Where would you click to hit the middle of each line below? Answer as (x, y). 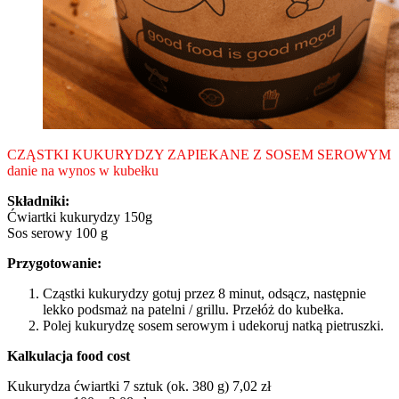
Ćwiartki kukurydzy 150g (80, 216)
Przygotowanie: (54, 263)
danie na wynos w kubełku (83, 170)
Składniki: (38, 200)
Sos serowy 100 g (57, 232)
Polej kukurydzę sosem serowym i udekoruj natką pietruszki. (213, 325)
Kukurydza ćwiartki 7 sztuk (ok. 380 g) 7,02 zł (139, 386)
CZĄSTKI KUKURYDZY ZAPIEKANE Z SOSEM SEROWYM (199, 154)
